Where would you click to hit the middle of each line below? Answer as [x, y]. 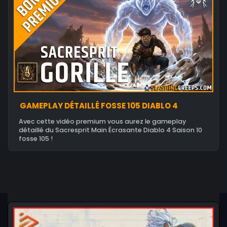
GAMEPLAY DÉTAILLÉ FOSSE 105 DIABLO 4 [99, 105]
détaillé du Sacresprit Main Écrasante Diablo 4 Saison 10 [110, 130]
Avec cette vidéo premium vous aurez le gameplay [102, 121]
